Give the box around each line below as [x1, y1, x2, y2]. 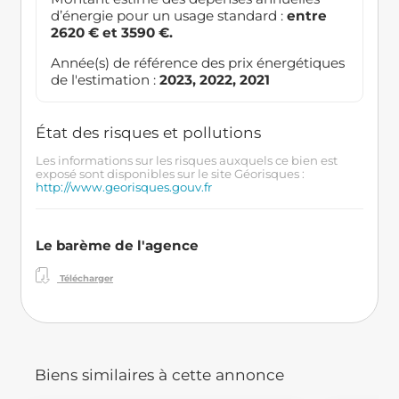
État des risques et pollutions [35, 123, 261, 142]
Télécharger [57, 272, 114, 284]
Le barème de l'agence [35, 236, 199, 254]
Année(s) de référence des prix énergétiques [50, 53, 345, 71]
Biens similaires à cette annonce [34, 365, 284, 385]
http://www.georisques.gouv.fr [35, 179, 212, 194]
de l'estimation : [50, 70, 159, 88]
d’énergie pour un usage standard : [50, 6, 287, 24]
